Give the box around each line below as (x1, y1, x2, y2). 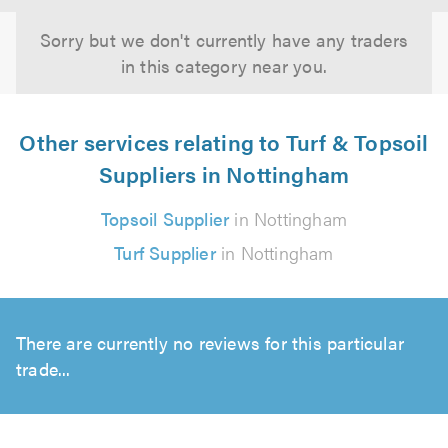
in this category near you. (120, 53, 328, 78)
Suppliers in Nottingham (98, 158, 350, 189)
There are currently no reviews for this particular (16, 330, 405, 355)
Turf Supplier (114, 240, 216, 265)
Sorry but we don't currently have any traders (39, 27, 408, 52)
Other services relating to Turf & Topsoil (19, 126, 429, 157)
